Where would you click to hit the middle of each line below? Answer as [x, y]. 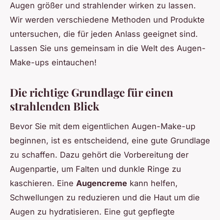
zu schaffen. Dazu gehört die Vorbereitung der [99, 154]
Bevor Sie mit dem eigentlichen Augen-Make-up [103, 126]
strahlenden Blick [55, 106]
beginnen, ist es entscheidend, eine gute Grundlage [110, 140]
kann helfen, [152, 183]
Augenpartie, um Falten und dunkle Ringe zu [96, 169]
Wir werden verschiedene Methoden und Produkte [107, 19]
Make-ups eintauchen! [53, 62]
